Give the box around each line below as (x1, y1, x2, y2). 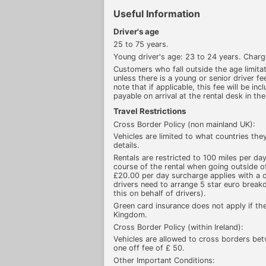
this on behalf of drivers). (113, 189, 206, 198)
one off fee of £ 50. (113, 243, 185, 253)
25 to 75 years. (113, 40, 169, 49)
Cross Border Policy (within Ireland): (113, 222, 243, 232)
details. (113, 141, 140, 150)
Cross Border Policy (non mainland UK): (113, 119, 255, 129)
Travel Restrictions (113, 106, 186, 116)
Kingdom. (113, 210, 147, 219)
